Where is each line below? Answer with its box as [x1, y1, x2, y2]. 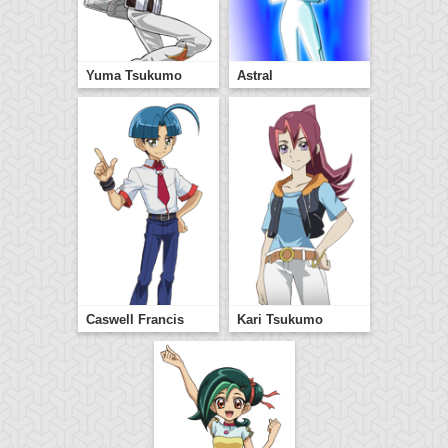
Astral [237, 67, 273, 83]
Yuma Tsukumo [86, 67, 182, 83]
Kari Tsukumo [237, 311, 323, 327]
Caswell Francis [86, 311, 184, 327]
